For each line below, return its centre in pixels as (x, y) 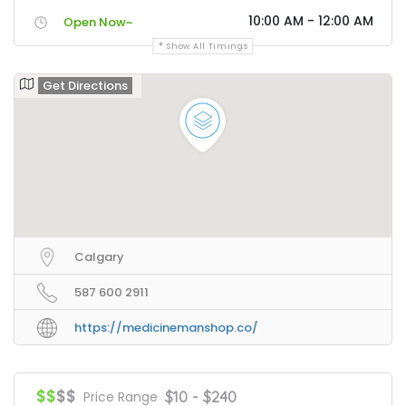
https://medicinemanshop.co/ (166, 328)
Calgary (99, 257)
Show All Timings (208, 46)
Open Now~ (98, 22)
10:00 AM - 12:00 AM (311, 21)
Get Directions (85, 86)
